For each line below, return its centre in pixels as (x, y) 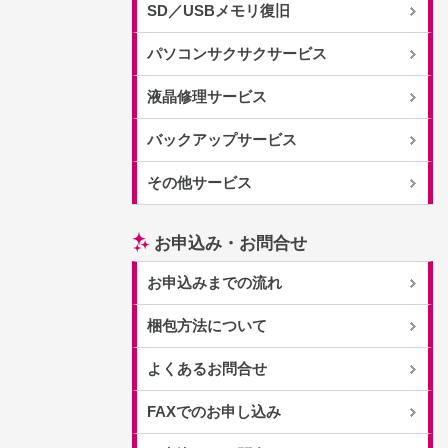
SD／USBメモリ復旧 (218, 10)
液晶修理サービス (207, 96)
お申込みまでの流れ (214, 282)
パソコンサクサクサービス (237, 53)
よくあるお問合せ (207, 368)
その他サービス (199, 182)
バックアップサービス (222, 139)
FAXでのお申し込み (214, 411)
